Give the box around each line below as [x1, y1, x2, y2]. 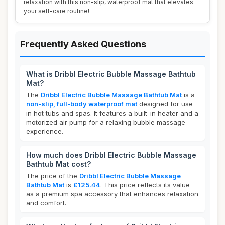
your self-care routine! [24, 7, 89, 15]
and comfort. [26, 199, 66, 207]
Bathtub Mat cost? [26, 160, 91, 168]
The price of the [26, 172, 79, 180]
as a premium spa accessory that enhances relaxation [26, 190, 198, 198]
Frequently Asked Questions [20, 39, 146, 49]
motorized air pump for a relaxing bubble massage [26, 118, 185, 126]
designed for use [137, 100, 193, 108]
